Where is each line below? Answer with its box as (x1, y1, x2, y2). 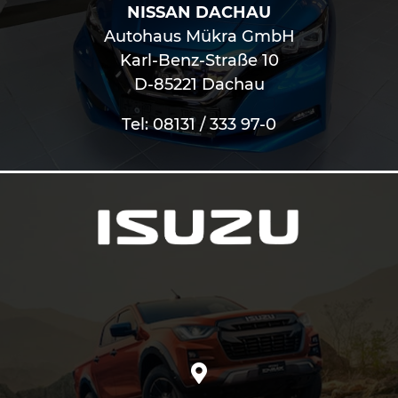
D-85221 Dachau (133, 75, 265, 95)
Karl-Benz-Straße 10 (119, 51, 279, 71)
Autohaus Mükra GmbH (103, 27, 295, 47)
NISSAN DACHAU (127, 3, 271, 23)
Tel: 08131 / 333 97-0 (122, 115, 276, 135)
